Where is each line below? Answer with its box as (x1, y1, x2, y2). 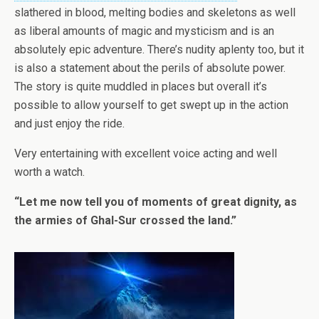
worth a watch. (14, 165, 85, 179)
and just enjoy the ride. (14, 117, 125, 131)
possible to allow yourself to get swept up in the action (14, 98, 288, 113)
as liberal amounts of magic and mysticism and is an (14, 24, 274, 38)
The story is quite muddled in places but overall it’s (14, 80, 267, 94)
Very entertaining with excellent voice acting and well (14, 147, 277, 161)
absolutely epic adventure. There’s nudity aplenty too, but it (14, 43, 304, 57)
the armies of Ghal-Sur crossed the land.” (14, 214, 236, 228)
